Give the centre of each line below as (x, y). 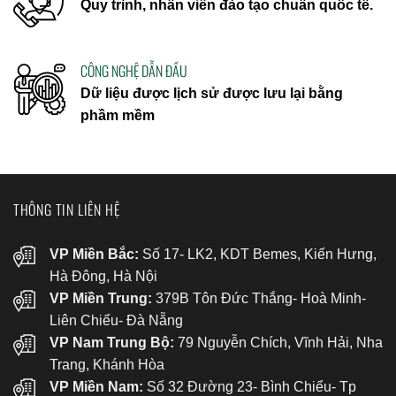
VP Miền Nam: (96, 386)
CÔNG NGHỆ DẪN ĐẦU (134, 70)
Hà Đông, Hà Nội (103, 276)
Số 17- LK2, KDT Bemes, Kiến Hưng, (257, 254)
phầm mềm (118, 115)
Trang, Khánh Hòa (107, 364)
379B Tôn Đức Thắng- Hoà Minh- (259, 298)
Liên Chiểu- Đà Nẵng (116, 320)
